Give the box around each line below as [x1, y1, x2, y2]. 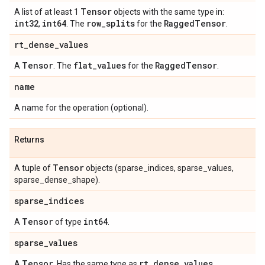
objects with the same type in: [112, 7, 224, 17]
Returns [14, 135, 44, 144]
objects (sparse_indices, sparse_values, [84, 163, 234, 173]
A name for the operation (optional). [14, 103, 148, 112]
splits [106, 18, 135, 29]
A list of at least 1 [14, 7, 80, 17]
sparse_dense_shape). [14, 175, 100, 185]
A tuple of [14, 163, 53, 173]
